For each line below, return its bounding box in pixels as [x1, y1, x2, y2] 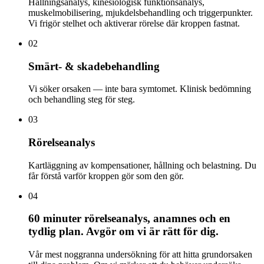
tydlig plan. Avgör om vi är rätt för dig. [28, 225, 219, 238]
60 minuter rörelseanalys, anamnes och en [28, 212, 230, 225]
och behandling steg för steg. [28, 94, 135, 105]
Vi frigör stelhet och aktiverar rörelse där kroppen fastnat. [28, 18, 240, 28]
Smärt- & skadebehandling [28, 60, 160, 72]
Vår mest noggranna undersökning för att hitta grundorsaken [28, 249, 252, 260]
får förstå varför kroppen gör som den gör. [28, 170, 184, 181]
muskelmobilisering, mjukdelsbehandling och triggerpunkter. [28, 7, 253, 18]
